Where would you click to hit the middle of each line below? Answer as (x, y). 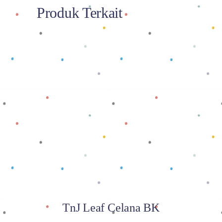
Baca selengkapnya (111, 115)
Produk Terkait (80, 12)
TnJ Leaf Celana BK (111, 207)
